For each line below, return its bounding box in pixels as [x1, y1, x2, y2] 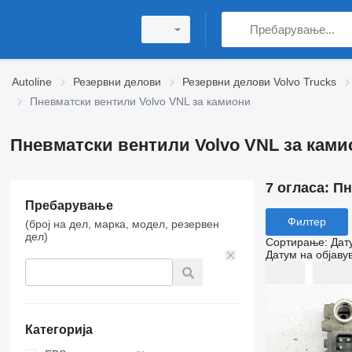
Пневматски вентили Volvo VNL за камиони [30, 95, 251, 108]
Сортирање [265, 235, 324, 248]
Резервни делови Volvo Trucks [182, 75, 336, 88]
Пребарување [24, 199, 113, 212]
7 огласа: [265, 180, 333, 196]
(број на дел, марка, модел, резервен [24, 218, 219, 230]
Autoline [12, 75, 52, 88]
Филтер [287, 215, 326, 229]
